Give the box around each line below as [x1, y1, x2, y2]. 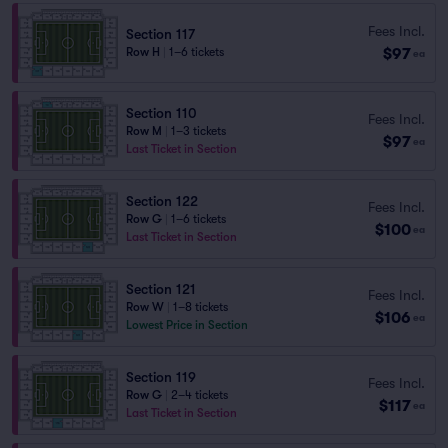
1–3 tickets [171, 124, 226, 138]
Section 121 [126, 281, 196, 297]
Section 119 [126, 369, 196, 385]
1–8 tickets [173, 300, 228, 314]
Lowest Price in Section [126, 318, 248, 332]
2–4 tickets [171, 388, 228, 402]
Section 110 [126, 105, 197, 121]
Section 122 [126, 193, 198, 209]
